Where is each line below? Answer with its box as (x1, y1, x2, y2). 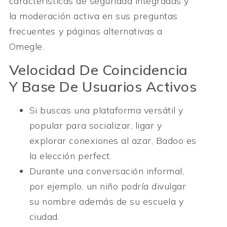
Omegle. (9, 40, 45, 52)
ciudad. (29, 211, 60, 223)
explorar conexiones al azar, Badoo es (29, 135, 197, 147)
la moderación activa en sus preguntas (9, 10, 178, 22)
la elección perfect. (29, 150, 112, 162)
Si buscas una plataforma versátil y (29, 104, 183, 117)
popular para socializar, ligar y (29, 120, 162, 132)
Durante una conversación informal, (29, 165, 184, 177)
